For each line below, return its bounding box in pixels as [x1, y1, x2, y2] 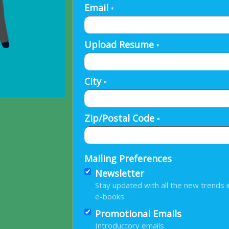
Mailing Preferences [84, 152, 172, 165]
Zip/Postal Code [84, 112, 157, 125]
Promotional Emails [95, 208, 181, 220]
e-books [95, 191, 124, 202]
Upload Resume [84, 38, 156, 51]
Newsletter [95, 167, 144, 180]
